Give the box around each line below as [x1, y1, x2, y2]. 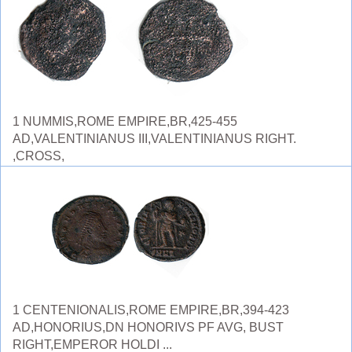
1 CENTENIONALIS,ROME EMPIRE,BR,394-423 [13, 303, 289, 317]
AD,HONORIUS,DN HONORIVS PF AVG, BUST [13, 321, 284, 334]
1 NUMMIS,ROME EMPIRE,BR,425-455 [13, 115, 237, 128]
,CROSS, [13, 149, 64, 163]
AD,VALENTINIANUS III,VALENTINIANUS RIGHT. [13, 132, 296, 145]
